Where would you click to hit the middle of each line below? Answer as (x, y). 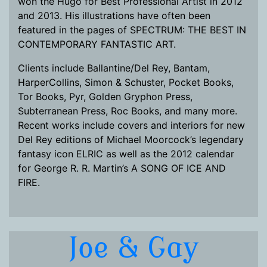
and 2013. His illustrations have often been (114, 15)
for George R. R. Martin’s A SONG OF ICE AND (122, 168)
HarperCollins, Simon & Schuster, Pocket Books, (126, 82)
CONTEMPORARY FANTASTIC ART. (97, 44)
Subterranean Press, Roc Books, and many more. (128, 111)
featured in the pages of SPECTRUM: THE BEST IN (132, 30)
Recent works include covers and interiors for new (131, 125)
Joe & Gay (133, 248)
